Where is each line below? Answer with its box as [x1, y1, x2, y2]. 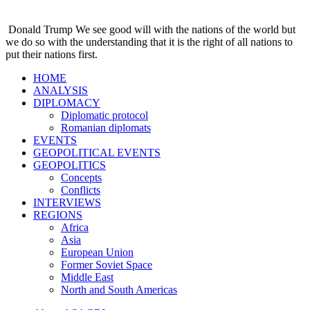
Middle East [61, 271, 113, 284]
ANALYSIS [33, 84, 88, 97]
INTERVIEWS [33, 197, 101, 209]
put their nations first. [6, 48, 98, 61]
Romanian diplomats [61, 122, 151, 134]
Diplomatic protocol [61, 109, 148, 122]
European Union [61, 246, 134, 259]
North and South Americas [61, 284, 177, 296]
